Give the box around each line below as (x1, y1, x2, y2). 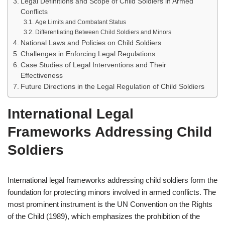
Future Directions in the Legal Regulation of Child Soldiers (20, 83, 204, 90)
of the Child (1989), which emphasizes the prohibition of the (8, 212, 200, 220)
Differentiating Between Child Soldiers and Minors (35, 29, 171, 36)
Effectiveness (20, 72, 63, 79)
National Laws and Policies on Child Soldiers (20, 39, 161, 47)
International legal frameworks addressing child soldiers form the (8, 176, 217, 184)
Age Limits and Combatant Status (35, 19, 126, 26)
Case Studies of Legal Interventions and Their (20, 61, 166, 69)
